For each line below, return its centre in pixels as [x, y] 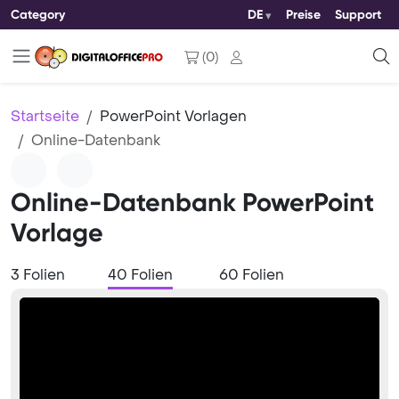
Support [358, 15]
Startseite [45, 116]
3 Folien [38, 275]
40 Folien [140, 275]
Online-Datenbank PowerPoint [192, 203]
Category [38, 14]
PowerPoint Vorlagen [173, 116]
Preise [303, 15]
